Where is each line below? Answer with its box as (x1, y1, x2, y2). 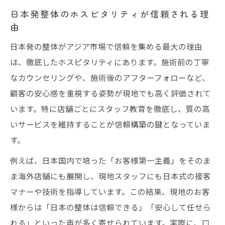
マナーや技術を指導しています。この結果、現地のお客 (10, 185, 210, 197)
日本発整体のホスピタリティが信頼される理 (10, 7, 210, 20)
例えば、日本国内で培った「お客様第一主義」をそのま (10, 154, 211, 166)
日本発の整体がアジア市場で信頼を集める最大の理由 (10, 40, 202, 52)
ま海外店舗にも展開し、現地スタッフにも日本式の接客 (10, 170, 211, 181)
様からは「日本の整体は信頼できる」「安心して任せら (10, 201, 211, 212)
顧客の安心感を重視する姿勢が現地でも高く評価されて (10, 87, 211, 98)
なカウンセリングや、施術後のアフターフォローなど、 (10, 71, 210, 83)
